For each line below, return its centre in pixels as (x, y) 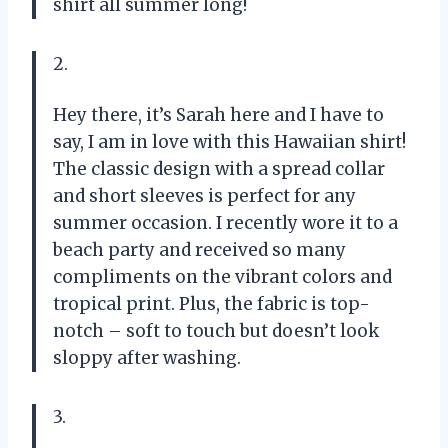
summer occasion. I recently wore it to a (225, 222)
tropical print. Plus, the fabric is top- (211, 303)
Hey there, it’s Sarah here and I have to (218, 114)
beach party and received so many (199, 249)
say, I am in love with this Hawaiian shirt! (229, 141)
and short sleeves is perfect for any (204, 195)
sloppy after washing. (147, 357)
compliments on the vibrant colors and (222, 276)
